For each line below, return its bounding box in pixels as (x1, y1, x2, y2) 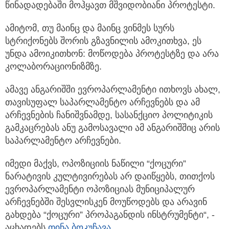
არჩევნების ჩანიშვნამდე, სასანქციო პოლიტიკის (5, 109, 213, 120)
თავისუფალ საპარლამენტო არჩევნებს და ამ (5, 97, 200, 107)
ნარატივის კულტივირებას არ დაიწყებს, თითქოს (5, 171, 215, 181)
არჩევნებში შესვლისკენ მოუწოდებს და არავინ (5, 196, 207, 207)
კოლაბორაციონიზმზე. (5, 61, 102, 72)
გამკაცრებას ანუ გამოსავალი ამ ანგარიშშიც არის (5, 122, 220, 133)
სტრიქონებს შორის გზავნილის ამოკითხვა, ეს (5, 35, 201, 46)
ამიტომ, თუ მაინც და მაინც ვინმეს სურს (5, 22, 174, 33)
